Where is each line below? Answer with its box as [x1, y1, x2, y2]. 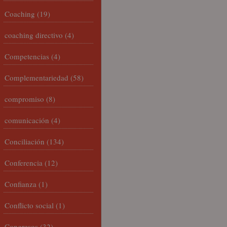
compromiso [5, 94, 44, 104]
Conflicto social [5, 200, 54, 210]
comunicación [5, 115, 49, 125]
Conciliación [5, 136, 45, 146]
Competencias [5, 51, 49, 61]
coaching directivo [5, 30, 63, 40]
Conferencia [5, 158, 43, 168]
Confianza [5, 179, 36, 189]
